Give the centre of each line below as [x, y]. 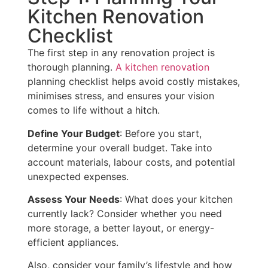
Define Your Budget [74, 133]
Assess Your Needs [74, 199]
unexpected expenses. [78, 176]
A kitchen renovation [162, 67]
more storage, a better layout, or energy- [121, 228]
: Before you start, [161, 133]
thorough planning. [71, 67]
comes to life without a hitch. [94, 110]
